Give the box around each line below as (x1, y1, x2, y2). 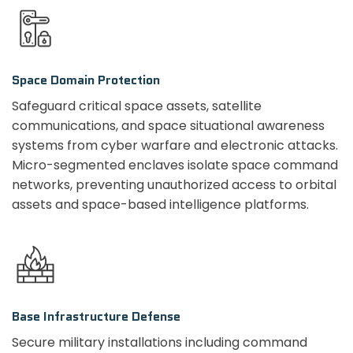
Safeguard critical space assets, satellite (12, 97, 262, 116)
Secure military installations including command (12, 333, 307, 351)
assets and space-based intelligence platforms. (12, 195, 309, 214)
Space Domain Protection (12, 71, 160, 90)
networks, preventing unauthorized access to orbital (12, 176, 336, 195)
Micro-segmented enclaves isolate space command (12, 156, 338, 175)
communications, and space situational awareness (12, 117, 325, 136)
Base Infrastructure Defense (12, 307, 180, 325)
